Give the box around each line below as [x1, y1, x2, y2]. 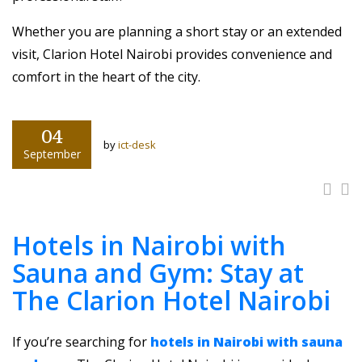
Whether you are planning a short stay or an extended [12, 23, 342, 40]
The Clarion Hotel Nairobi [12, 283, 330, 318]
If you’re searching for [12, 333, 147, 351]
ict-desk [118, 137, 156, 152]
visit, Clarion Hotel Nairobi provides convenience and [12, 45, 332, 63]
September [23, 146, 81, 162]
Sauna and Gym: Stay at [12, 255, 304, 290]
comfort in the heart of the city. [12, 68, 200, 86]
